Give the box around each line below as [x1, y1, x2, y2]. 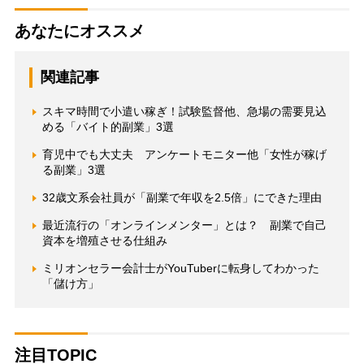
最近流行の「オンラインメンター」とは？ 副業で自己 [41, 219, 327, 232]
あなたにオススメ [14, 22, 145, 41]
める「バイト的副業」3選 [41, 120, 174, 134]
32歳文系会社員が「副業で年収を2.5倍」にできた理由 [41, 191, 322, 205]
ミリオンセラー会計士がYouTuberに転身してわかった [41, 262, 319, 275]
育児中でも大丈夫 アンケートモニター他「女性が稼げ [41, 148, 327, 162]
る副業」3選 [41, 163, 106, 177]
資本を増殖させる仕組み [41, 234, 167, 248]
